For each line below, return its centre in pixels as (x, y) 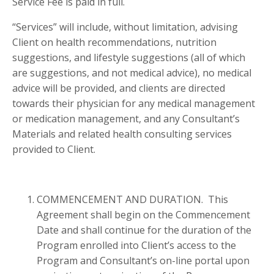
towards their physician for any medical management (134, 104)
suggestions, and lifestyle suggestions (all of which (129, 58)
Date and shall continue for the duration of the (144, 230)
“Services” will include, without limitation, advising (125, 27)
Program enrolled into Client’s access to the (136, 246)
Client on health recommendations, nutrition (114, 43)
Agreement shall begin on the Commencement (143, 215)
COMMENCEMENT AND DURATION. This (132, 200)
